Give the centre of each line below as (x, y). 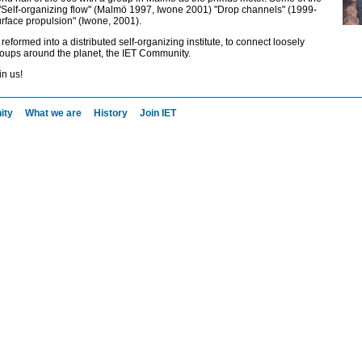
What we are (55, 113)
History (112, 113)
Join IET (158, 113)
